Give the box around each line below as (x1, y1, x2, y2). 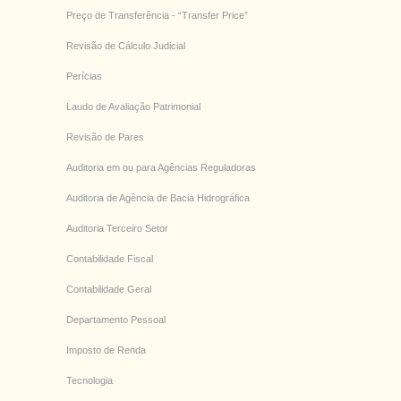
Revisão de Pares (66, 132, 144, 143)
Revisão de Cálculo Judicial (66, 40, 185, 52)
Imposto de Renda (66, 345, 146, 356)
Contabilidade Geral (66, 284, 151, 295)
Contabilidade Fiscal (66, 253, 153, 265)
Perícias (66, 71, 102, 82)
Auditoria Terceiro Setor (66, 223, 168, 235)
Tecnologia (66, 375, 113, 387)
